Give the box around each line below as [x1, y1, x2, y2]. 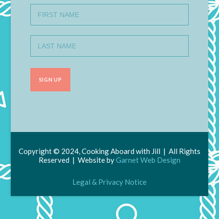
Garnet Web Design [116, 155, 180, 164]
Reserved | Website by [39, 155, 116, 164]
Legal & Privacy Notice [72, 177, 147, 186]
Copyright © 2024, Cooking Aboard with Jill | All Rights [19, 146, 200, 155]
